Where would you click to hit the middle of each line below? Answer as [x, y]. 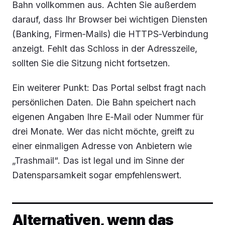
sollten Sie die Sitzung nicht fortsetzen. [91, 63]
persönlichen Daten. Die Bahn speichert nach [104, 102]
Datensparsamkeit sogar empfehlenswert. [97, 175]
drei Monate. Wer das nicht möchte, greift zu [103, 131]
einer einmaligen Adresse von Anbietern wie [102, 146]
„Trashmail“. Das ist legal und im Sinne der [98, 160]
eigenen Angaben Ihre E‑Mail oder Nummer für [108, 117]
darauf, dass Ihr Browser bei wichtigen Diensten [110, 19]
